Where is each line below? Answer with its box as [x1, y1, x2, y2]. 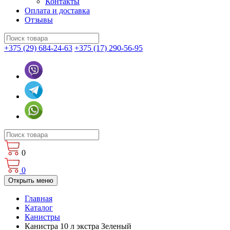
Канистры [25, 213, 60, 221]
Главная [25, 194, 52, 203]
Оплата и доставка [25, 6, 90, 15]
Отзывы [25, 15, 53, 24]
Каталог [25, 203, 53, 212]
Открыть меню [8, 177, 53, 184]
